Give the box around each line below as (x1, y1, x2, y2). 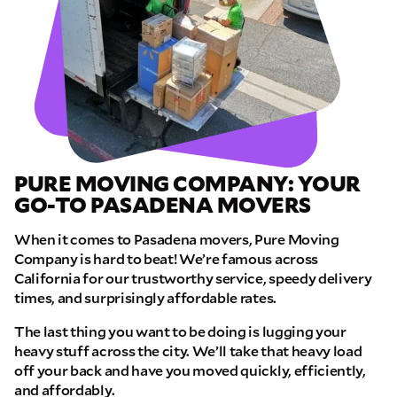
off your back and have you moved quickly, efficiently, (14, 360, 366, 379)
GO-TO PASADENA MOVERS (14, 190, 311, 219)
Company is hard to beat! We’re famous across (14, 248, 318, 268)
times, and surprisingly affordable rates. (14, 287, 276, 307)
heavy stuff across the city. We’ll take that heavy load (14, 340, 362, 360)
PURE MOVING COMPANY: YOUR (14, 168, 361, 198)
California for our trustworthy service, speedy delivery (14, 268, 372, 287)
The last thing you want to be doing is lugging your (14, 321, 346, 340)
